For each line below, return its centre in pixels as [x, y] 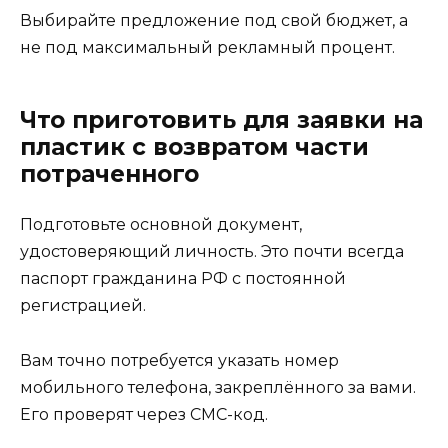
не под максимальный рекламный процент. [207, 48]
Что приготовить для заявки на [221, 120]
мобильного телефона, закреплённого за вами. [218, 387]
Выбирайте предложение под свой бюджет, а [214, 21]
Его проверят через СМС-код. [144, 414]
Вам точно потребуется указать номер [179, 360]
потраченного [109, 174]
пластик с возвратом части [194, 147]
